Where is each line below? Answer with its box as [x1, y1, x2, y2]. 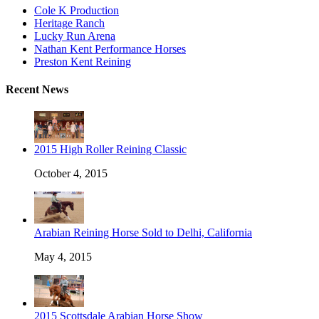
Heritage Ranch [34, 16, 105, 29]
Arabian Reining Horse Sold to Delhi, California [34, 226, 252, 239]
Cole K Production [34, 4, 119, 16]
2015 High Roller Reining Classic [34, 143, 187, 156]
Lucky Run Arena [34, 29, 115, 42]
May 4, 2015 [34, 251, 92, 263]
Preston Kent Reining [34, 55, 131, 68]
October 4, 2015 [34, 167, 108, 180]
